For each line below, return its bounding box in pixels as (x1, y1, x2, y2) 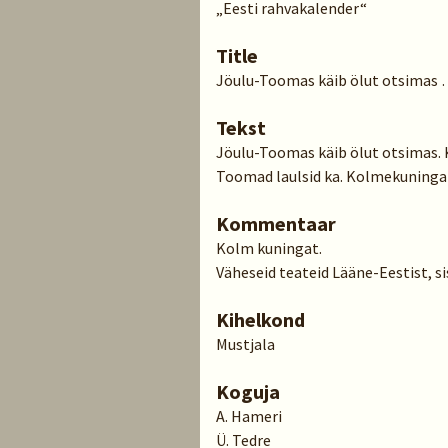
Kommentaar (216, 211, 336, 236)
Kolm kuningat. (216, 238, 322, 258)
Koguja (216, 379, 280, 404)
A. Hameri (216, 406, 282, 426)
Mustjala (216, 334, 275, 354)
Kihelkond (216, 307, 305, 332)
